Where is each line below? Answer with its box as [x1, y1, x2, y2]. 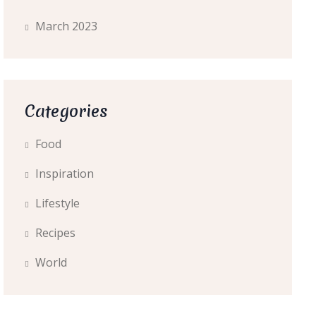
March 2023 [35, 18, 97, 34]
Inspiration [35, 166, 94, 181]
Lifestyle [35, 195, 80, 211]
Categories [24, 100, 108, 123]
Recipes [35, 225, 75, 241]
